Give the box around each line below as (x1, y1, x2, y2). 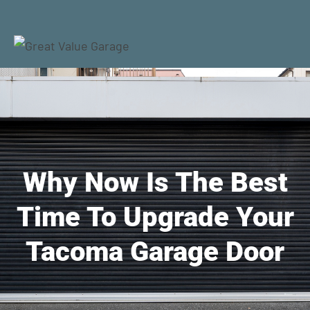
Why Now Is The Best (22, 166, 288, 199)
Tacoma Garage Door (26, 235, 284, 268)
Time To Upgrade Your (16, 201, 294, 233)
